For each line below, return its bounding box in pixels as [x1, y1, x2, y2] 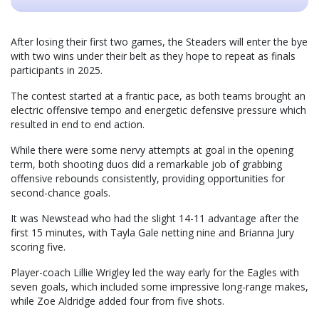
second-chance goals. [11, 185, 110, 199]
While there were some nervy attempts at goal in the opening [11, 142, 293, 157]
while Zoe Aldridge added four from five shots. [11, 293, 224, 308]
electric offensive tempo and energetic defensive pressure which [11, 103, 306, 117]
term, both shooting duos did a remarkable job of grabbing [11, 157, 282, 171]
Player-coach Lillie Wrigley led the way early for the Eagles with [11, 265, 299, 279]
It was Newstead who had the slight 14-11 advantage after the [11, 211, 299, 225]
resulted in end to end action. [11, 117, 145, 131]
